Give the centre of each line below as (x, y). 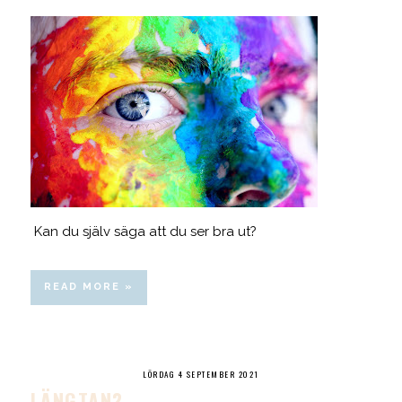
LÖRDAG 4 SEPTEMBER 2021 (201, 374)
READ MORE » (88, 286)
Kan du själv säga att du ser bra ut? (143, 231)
